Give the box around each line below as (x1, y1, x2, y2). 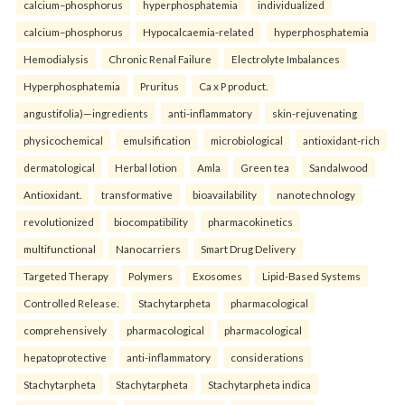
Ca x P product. (199, 79, 268, 92)
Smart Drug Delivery (201, 241, 296, 255)
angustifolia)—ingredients (24, 106, 148, 119)
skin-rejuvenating (272, 106, 357, 119)
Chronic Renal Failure (108, 52, 212, 65)
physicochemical (24, 133, 103, 146)
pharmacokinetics (208, 214, 293, 228)
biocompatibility (114, 214, 188, 228)
